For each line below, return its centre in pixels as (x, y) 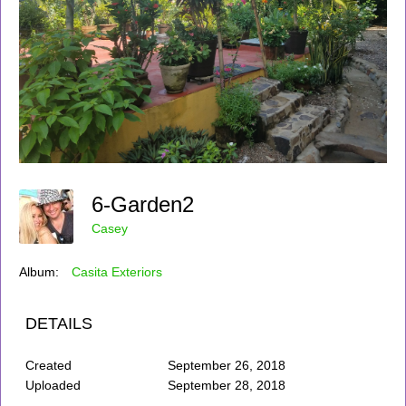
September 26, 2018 (226, 365)
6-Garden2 (149, 204)
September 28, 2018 (226, 385)
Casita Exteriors (117, 271)
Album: (39, 271)
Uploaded (53, 385)
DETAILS (59, 323)
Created (48, 365)
